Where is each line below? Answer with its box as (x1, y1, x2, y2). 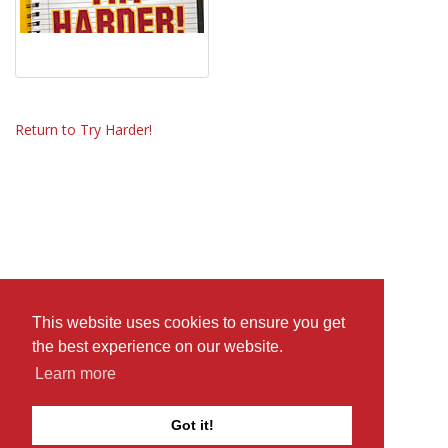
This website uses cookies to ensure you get (32, 314, 345, 332)
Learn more (35, 365, 117, 383)
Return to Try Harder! (15, 120, 152, 139)
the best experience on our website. (32, 338, 283, 356)
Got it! (170, 417, 214, 434)
